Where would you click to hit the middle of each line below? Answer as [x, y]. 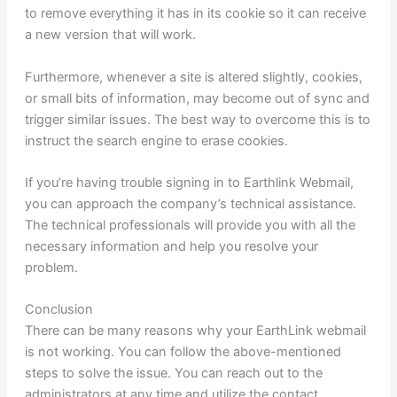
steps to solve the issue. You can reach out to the [173, 374]
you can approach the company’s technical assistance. [190, 204]
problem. [51, 268]
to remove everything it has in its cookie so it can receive [195, 14]
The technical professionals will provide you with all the [190, 225]
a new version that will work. [110, 35]
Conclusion [60, 310]
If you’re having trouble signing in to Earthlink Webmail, [189, 183]
